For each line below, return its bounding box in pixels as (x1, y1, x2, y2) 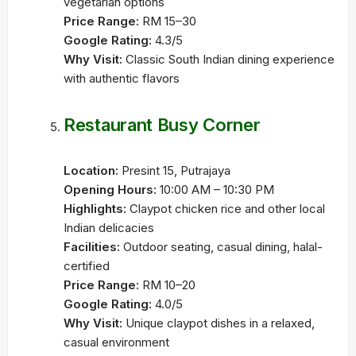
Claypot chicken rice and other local (126, 201, 325, 216)
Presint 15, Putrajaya (118, 163, 230, 178)
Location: (64, 163, 118, 178)
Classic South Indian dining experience (122, 52, 335, 67)
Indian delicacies (64, 220, 154, 235)
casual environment (64, 335, 169, 350)
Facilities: (64, 239, 120, 254)
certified (64, 258, 110, 273)
